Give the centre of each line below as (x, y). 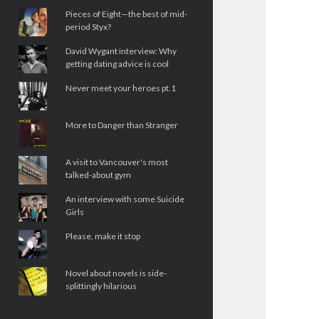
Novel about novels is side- (116, 273)
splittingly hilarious (101, 286)
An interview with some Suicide (125, 199)
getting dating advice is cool (117, 64)
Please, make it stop (103, 236)
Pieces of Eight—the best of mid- (126, 14)
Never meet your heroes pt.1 (120, 88)
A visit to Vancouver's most (116, 162)
